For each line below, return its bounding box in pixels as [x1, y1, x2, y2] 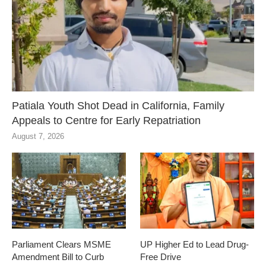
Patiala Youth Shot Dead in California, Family [12, 100, 224, 112]
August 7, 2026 [12, 132, 64, 141]
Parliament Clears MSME [12, 239, 111, 249]
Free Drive [140, 251, 182, 262]
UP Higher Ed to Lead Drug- [140, 239, 249, 249]
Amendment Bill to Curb [12, 251, 104, 262]
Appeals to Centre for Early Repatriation [12, 115, 201, 127]
